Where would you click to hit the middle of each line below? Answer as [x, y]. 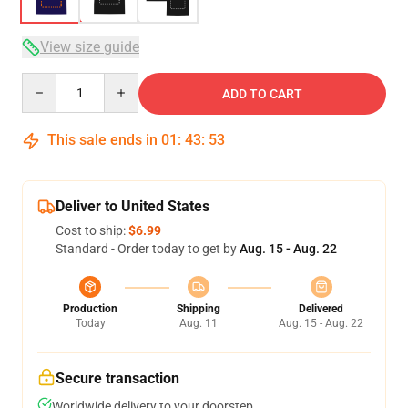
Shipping [198, 309]
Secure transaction [117, 378]
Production [90, 309]
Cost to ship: [92, 230]
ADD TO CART [262, 94]
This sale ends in [102, 140]
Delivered [321, 309]
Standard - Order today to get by [148, 249]
